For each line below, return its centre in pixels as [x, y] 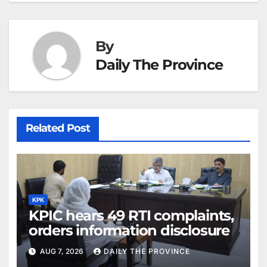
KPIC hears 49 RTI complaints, [131, 215]
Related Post [58, 128]
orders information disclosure [129, 230]
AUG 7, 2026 [61, 252]
